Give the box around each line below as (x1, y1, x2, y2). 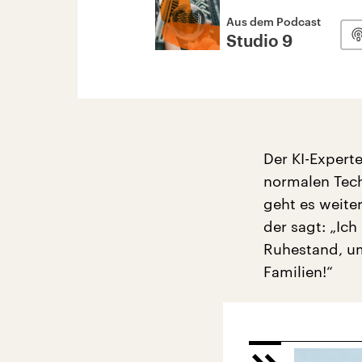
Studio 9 (226, 34, 293, 50)
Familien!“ (263, 263, 333, 280)
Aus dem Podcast (226, 15, 321, 28)
